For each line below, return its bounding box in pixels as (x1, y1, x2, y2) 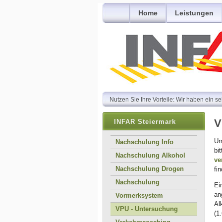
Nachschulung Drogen (115, 165, 184, 172)
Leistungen (175, 9, 214, 17)
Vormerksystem (115, 192, 163, 199)
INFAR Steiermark (114, 118, 176, 125)
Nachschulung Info (115, 138, 173, 146)
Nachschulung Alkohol (115, 152, 185, 159)
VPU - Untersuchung (115, 205, 178, 213)
